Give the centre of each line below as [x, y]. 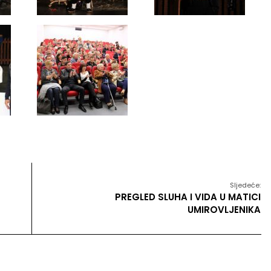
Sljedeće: [245, 185]
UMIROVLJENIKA [224, 210]
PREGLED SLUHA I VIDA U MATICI [188, 197]
